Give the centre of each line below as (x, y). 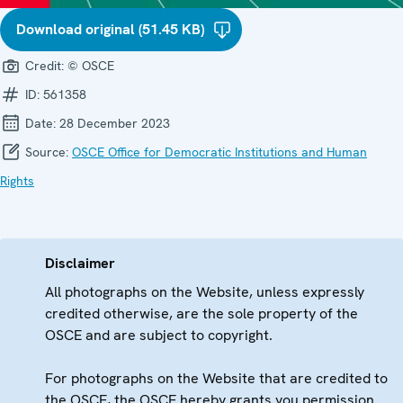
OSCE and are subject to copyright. (159, 335)
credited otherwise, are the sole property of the (201, 313)
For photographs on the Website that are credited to (216, 378)
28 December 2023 (115, 123)
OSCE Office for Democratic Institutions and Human (219, 152)
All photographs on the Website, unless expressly (205, 291)
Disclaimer (80, 263)
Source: (47, 152)
